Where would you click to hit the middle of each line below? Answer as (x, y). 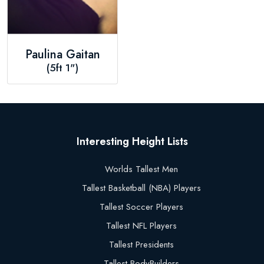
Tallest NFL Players (141, 226)
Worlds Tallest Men (141, 169)
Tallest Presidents (141, 245)
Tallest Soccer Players (141, 207)
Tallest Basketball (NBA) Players (141, 188)
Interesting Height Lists (132, 142)
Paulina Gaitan (62, 55)
